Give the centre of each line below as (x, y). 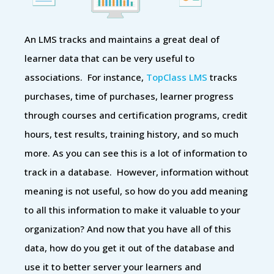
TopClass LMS (177, 77)
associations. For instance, (85, 77)
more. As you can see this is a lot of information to (136, 153)
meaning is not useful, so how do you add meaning (136, 191)
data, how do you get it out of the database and (129, 247)
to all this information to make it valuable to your (132, 209)
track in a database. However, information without (137, 172)
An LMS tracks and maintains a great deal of (122, 39)
